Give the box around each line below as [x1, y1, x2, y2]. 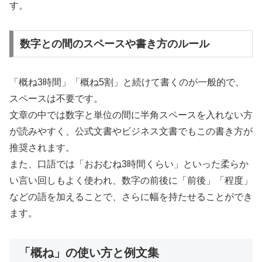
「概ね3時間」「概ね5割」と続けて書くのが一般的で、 [9, 77, 244, 88]
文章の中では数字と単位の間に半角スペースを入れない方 [9, 110, 253, 120]
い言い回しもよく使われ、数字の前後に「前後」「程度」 [9, 175, 253, 186]
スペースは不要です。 [9, 94, 103, 104]
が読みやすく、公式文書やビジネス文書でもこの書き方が [9, 126, 253, 137]
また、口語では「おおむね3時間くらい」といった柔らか [9, 159, 249, 170]
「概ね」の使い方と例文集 [19, 246, 159, 260]
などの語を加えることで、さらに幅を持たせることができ [9, 192, 253, 202]
